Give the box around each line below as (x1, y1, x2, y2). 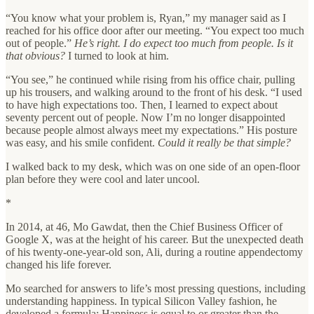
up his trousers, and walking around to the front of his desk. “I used (6, 86, 302, 98)
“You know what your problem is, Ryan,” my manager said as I (6, 11, 286, 24)
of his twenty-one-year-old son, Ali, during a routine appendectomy (6, 245, 303, 258)
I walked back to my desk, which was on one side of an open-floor (6, 160, 300, 172)
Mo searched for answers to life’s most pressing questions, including (6, 282, 306, 294)
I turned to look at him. (68, 49, 169, 62)
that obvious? (6, 49, 68, 62)
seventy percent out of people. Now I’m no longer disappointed (6, 111, 285, 123)
